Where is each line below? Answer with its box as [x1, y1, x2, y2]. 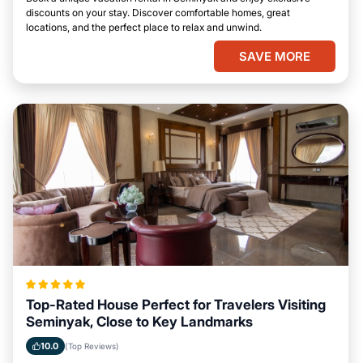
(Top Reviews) [65, 341, 119, 351]
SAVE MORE [239, 49, 310, 64]
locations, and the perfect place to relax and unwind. [26, 21, 262, 33]
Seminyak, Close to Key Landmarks [26, 314, 253, 330]
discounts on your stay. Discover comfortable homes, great [26, 6, 290, 19]
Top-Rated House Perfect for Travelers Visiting [26, 297, 326, 313]
